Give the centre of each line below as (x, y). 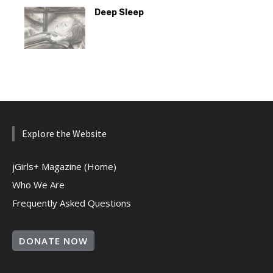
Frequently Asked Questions (72, 203)
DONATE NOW (53, 241)
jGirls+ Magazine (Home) (64, 166)
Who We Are (38, 185)
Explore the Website (64, 133)
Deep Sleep (119, 12)
